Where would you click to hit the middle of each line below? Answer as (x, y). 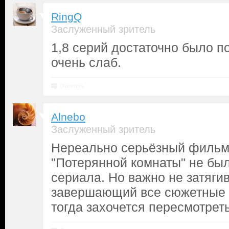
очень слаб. (86, 62)
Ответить (72, 86)
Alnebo (68, 117)
